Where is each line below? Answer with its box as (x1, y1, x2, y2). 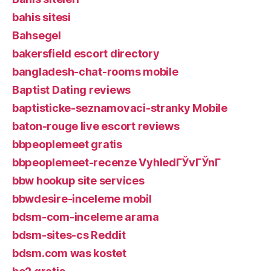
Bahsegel (12, 29, 61, 42)
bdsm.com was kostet (12, 247, 126, 260)
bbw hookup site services (12, 174, 145, 187)
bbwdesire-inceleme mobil (12, 192, 152, 205)
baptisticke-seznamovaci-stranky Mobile (12, 102, 227, 114)
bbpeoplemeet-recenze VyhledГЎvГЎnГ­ (12, 156, 221, 169)
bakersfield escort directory (12, 47, 160, 60)
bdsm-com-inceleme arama (12, 211, 159, 223)
